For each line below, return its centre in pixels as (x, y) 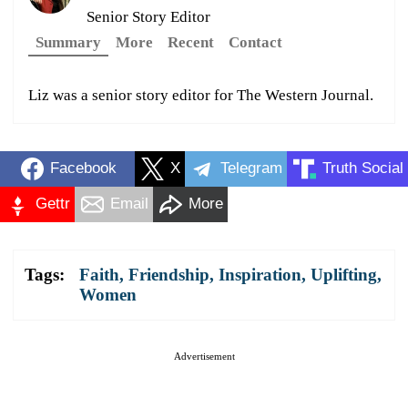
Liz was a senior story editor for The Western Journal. (201, 95)
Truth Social (363, 168)
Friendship (169, 274)
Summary (68, 42)
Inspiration (260, 274)
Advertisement (204, 356)
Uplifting (344, 274)
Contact (255, 42)
